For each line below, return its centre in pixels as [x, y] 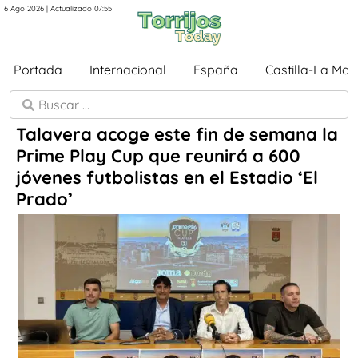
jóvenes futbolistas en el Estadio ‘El [167, 177]
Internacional [128, 70]
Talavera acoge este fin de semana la [177, 134]
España [216, 70]
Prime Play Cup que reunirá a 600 [158, 156]
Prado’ [44, 199]
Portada [38, 70]
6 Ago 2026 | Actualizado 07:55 [58, 8]
